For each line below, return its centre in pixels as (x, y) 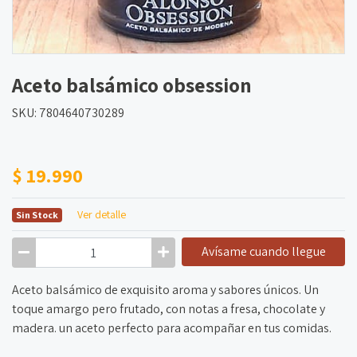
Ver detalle (101, 215)
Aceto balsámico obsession (132, 85)
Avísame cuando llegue (263, 252)
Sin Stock (37, 215)
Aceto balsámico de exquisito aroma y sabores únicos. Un (165, 290)
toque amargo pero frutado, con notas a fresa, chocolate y (169, 309)
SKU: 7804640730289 (68, 113)
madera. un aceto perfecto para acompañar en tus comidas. (172, 328)
